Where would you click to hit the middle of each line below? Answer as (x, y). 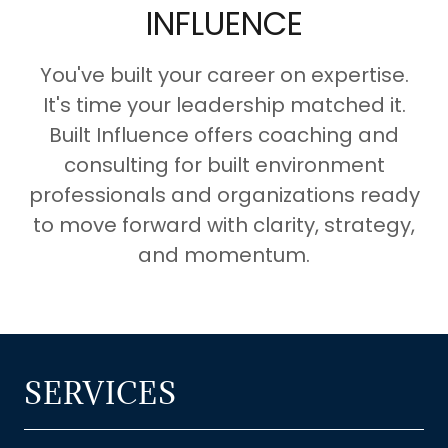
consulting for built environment (224, 165)
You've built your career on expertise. (224, 75)
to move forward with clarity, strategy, (224, 225)
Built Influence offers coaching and (224, 135)
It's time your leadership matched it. (224, 105)
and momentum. (224, 255)
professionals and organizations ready (224, 195)
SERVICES (100, 393)
